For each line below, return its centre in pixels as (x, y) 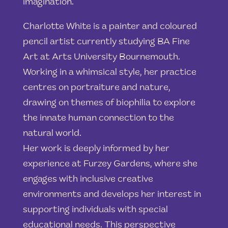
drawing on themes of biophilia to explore (109, 103)
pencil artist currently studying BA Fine (106, 42)
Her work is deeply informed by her (96, 149)
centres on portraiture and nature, (96, 88)
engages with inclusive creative (88, 179)
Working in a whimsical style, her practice (109, 73)
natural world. (52, 134)
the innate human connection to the (98, 118)
